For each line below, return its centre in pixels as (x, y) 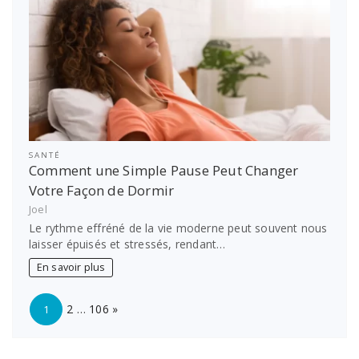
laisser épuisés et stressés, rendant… (127, 244)
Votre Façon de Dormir (102, 191)
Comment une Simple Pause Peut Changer (164, 171)
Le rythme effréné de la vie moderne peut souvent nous (178, 228)
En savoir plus (71, 268)
